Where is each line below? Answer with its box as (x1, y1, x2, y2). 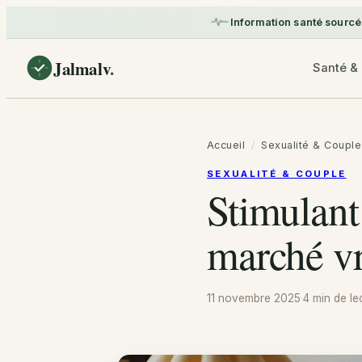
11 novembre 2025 (207, 292, 301, 305)
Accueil (207, 139, 246, 152)
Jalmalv (53, 55, 111, 81)
